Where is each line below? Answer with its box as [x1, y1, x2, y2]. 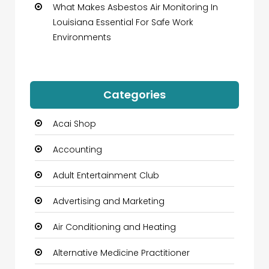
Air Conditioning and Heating [53, 221, 176, 234]
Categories [103, 87, 166, 103]
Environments [53, 31, 111, 44]
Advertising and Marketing [53, 195, 165, 208]
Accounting [53, 144, 102, 156]
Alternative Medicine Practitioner [53, 247, 190, 259]
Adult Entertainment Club [53, 169, 159, 182]
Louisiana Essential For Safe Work [53, 16, 193, 29]
